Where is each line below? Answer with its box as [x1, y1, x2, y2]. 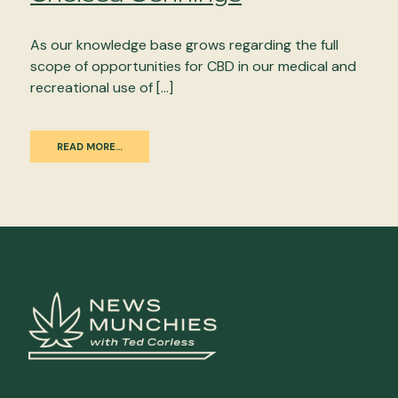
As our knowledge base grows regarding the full [30, 36, 338, 55]
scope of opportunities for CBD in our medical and [30, 57, 356, 76]
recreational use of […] [30, 78, 173, 98]
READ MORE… [57, 140, 123, 154]
